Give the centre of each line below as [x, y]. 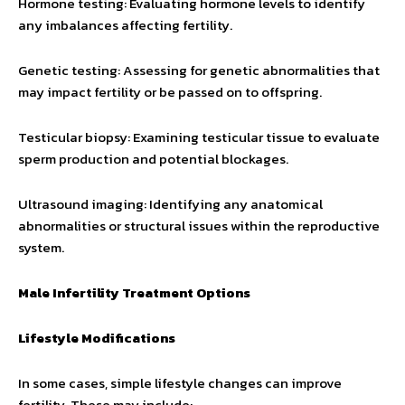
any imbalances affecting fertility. [125, 25]
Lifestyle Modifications [97, 338]
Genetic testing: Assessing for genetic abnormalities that [199, 70]
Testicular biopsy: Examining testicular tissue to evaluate [199, 137]
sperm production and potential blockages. [153, 159]
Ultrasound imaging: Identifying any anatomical [170, 204]
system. [41, 247]
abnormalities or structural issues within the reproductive [199, 226]
